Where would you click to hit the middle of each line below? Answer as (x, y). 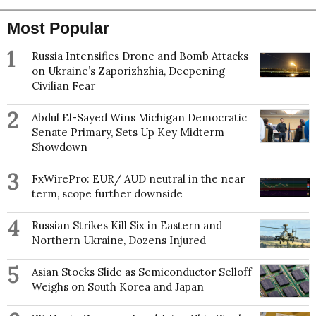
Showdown (60, 147)
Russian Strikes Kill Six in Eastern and (127, 225)
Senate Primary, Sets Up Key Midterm (128, 132)
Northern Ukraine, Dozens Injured (119, 240)
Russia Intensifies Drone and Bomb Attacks (140, 56)
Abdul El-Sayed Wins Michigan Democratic (139, 117)
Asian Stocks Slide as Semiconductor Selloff (142, 272)
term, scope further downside (107, 193)
